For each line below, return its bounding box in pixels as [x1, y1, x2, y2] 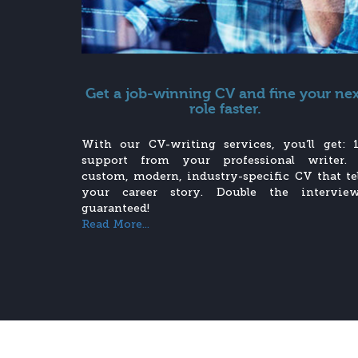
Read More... [82, 217, 149, 232]
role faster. [189, 101, 261, 118]
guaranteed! [82, 201, 149, 216]
